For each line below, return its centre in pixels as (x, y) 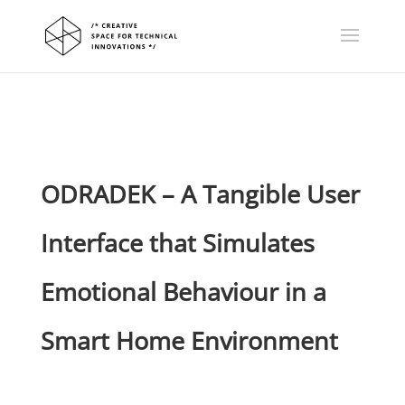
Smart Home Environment (189, 340)
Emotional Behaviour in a (183, 292)
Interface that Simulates (177, 243)
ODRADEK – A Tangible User (200, 194)
